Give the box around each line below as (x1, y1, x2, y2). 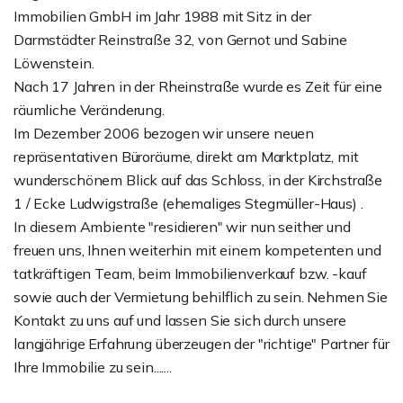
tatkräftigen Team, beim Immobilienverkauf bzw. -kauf (13, 264, 367, 282)
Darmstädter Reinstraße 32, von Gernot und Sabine (13, 31, 348, 49)
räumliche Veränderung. (13, 101, 168, 119)
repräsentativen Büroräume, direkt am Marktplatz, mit (13, 148, 359, 166)
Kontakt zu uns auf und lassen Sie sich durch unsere (13, 311, 346, 329)
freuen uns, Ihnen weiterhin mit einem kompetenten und (13, 241, 381, 259)
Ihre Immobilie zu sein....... (13, 358, 175, 376)
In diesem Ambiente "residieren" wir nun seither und (13, 218, 351, 236)
